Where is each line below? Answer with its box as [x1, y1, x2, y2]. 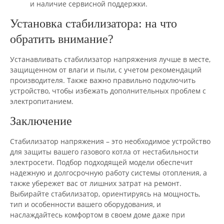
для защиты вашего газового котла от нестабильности [10, 146, 198, 156]
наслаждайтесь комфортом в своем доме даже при [10, 209, 185, 219]
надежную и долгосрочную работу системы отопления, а [10, 167, 207, 177]
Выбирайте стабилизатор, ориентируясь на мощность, [10, 188, 200, 198]
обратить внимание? [10, 32, 113, 45]
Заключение [10, 114, 72, 127]
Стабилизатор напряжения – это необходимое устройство [10, 136, 210, 146]
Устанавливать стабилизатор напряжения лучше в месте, [10, 54, 210, 64]
